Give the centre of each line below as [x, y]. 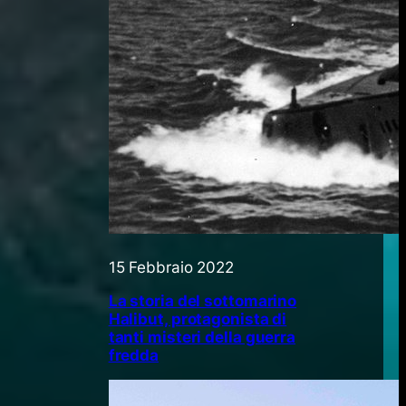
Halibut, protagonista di [198, 319]
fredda [134, 356]
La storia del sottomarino [203, 301]
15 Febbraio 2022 [171, 268]
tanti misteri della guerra [202, 338]
